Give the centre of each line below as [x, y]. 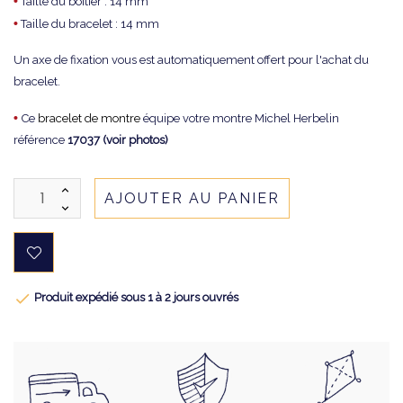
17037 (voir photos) [116, 140]
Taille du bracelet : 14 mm [89, 24]
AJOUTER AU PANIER [192, 198]
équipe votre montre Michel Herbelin [240, 118]
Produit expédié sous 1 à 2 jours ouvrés [135, 297]
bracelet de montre [89, 118]
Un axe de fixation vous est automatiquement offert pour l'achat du [191, 60]
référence [39, 140]
